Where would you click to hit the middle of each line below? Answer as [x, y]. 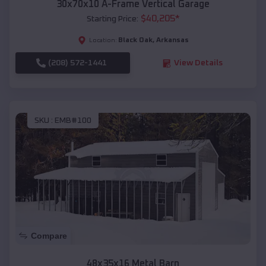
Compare [49, 236]
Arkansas [172, 41]
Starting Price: [112, 19]
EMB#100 [73, 120]
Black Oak [135, 41]
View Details [198, 63]
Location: [103, 41]
